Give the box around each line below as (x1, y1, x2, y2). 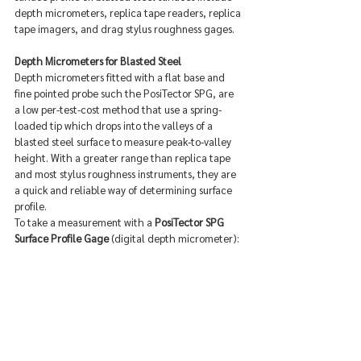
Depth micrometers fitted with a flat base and (15, 70, 227, 84)
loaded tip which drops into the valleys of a (15, 118, 215, 132)
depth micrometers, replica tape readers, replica (15, 6, 243, 19)
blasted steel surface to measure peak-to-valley (15, 135, 234, 148)
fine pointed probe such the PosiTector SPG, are (15, 86, 236, 100)
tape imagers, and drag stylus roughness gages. (15, 22, 234, 35)
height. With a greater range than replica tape (15, 151, 233, 164)
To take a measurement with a (15, 215, 155, 229)
